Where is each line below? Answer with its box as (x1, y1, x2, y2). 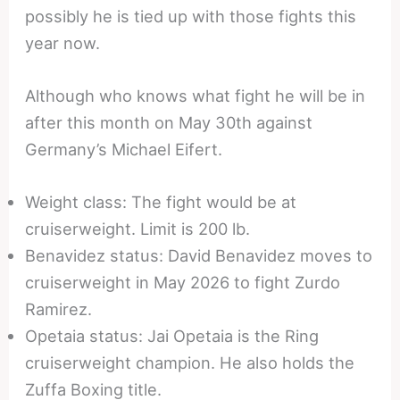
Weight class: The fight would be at (25, 192, 297, 212)
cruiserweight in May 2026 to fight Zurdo (25, 272, 341, 293)
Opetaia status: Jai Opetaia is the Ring (25, 326, 320, 346)
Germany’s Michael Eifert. (25, 139, 223, 160)
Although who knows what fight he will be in (25, 86, 366, 106)
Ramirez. (25, 299, 93, 320)
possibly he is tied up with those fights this (25, 5, 357, 26)
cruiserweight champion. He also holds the (25, 353, 355, 373)
